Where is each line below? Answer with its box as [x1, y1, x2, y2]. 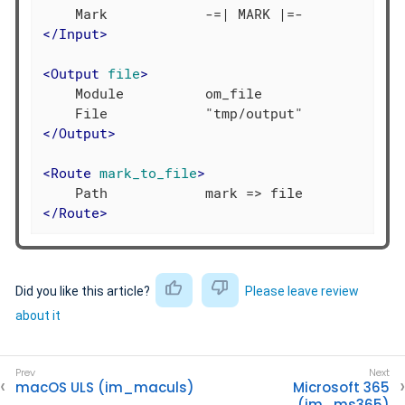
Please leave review [244, 283, 359, 298]
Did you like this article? [15, 283, 153, 298]
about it [15, 307, 61, 323]
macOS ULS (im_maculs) [15, 377, 194, 397]
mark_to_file [99, 164, 198, 183]
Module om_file [42, 84, 263, 103]
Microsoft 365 [293, 377, 390, 397]
